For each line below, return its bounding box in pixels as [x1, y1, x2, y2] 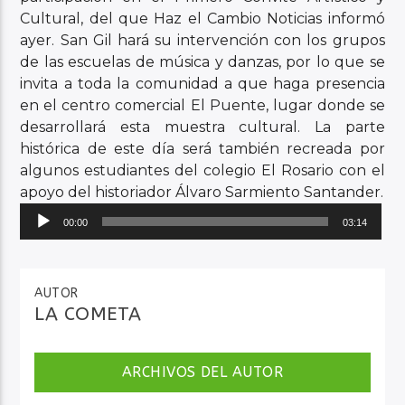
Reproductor [19, 204, 116, 222]
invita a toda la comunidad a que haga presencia [20, 75, 385, 93]
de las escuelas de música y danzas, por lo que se [20, 53, 385, 71]
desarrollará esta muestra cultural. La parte [20, 118, 385, 137]
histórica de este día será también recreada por [20, 140, 385, 158]
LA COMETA [34, 302, 143, 325]
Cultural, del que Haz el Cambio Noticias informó [20, 10, 385, 28]
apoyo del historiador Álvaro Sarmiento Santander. [20, 184, 384, 202]
